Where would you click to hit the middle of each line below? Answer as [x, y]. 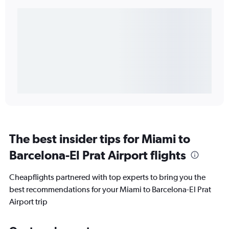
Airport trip [28, 202]
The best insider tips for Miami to [100, 139]
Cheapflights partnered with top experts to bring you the [107, 177]
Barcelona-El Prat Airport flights [98, 155]
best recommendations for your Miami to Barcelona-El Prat [110, 190]
